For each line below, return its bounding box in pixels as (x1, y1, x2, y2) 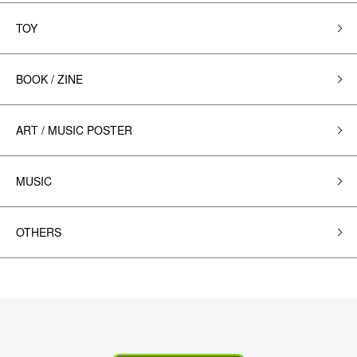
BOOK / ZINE (16, 71, 83, 87)
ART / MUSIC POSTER (16, 122, 132, 138)
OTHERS (16, 224, 61, 240)
